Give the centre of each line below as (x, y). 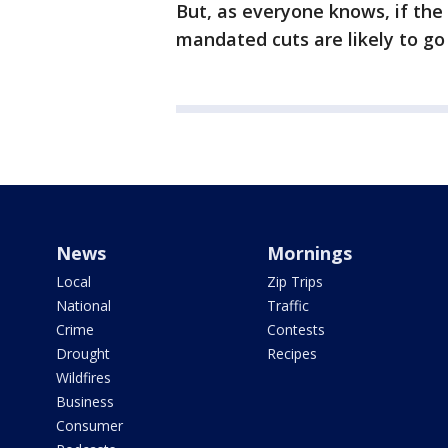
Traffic (287, 305)
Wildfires (83, 377)
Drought (83, 353)
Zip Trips (294, 281)
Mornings (309, 253)
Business (85, 401)
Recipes (291, 353)
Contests (295, 329)
